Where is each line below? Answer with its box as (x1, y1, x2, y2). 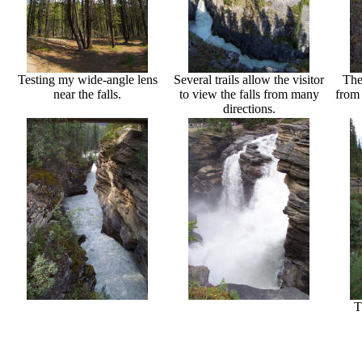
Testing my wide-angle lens (17, 72, 158, 86)
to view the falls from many (179, 86, 319, 101)
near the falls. (53, 86, 121, 101)
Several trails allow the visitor (174, 72, 324, 86)
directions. (222, 101, 276, 116)
